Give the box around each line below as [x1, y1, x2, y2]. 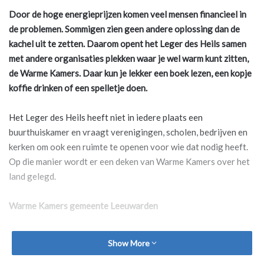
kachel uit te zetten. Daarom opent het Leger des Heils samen [9, 38, 246, 49]
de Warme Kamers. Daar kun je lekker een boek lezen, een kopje [9, 68, 252, 79]
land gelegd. [9, 171, 56, 182]
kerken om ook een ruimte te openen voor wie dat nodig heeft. [9, 141, 248, 153]
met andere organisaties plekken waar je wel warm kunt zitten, [9, 53, 249, 64]
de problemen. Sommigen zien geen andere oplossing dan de [9, 24, 240, 35]
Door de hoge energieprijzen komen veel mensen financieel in [9, 9, 246, 20]
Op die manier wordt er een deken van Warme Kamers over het [9, 156, 250, 167]
